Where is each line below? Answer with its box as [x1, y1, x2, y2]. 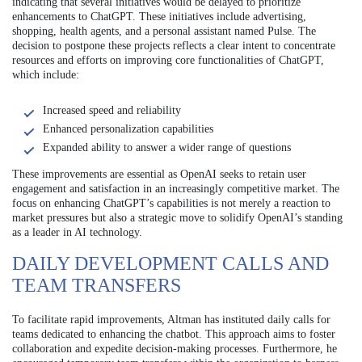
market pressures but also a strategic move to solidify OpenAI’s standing [12, 211, 343, 224]
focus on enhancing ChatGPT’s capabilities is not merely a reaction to [12, 196, 330, 209]
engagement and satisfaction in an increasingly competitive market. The [12, 182, 339, 195]
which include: [12, 68, 79, 81]
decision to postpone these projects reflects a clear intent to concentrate [12, 39, 335, 52]
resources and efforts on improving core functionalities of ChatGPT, [12, 53, 324, 66]
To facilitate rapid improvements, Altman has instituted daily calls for [12, 313, 330, 326]
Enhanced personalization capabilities [43, 122, 213, 135]
